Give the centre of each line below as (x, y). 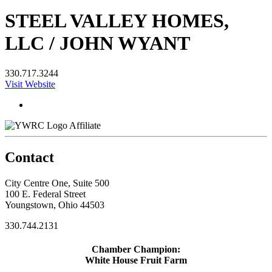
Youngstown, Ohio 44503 (55, 205)
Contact (29, 157)
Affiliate (85, 125)
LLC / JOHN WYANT (97, 43)
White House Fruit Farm (136, 260)
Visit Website (30, 84)
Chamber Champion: (136, 249)
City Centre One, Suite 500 (57, 183)
